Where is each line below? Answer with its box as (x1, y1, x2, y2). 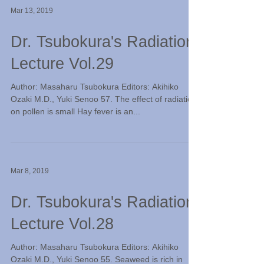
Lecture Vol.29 (11, 55, 114, 72)
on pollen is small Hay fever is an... (11, 107, 140, 116)
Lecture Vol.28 (11, 215, 114, 233)
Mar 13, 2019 (11, 6, 53, 15)
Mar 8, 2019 (11, 167, 49, 175)
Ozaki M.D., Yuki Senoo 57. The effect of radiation (11, 94, 197, 104)
